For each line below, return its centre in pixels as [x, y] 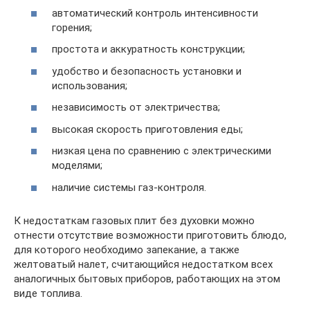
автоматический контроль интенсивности [155, 13]
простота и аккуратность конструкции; [148, 49]
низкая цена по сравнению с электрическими [162, 151]
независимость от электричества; [136, 107]
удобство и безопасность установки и [147, 71]
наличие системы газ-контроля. [129, 187]
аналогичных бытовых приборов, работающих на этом [147, 279]
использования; [90, 85]
